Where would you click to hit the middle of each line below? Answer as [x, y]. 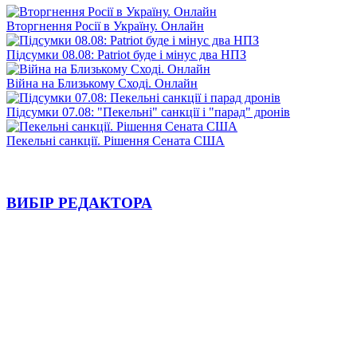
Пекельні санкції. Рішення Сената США [116, 140]
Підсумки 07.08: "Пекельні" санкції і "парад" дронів [148, 112]
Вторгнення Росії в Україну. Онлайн [105, 25]
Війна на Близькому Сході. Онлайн [102, 83]
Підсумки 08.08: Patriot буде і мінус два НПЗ [126, 54]
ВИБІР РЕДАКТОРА [79, 203]
